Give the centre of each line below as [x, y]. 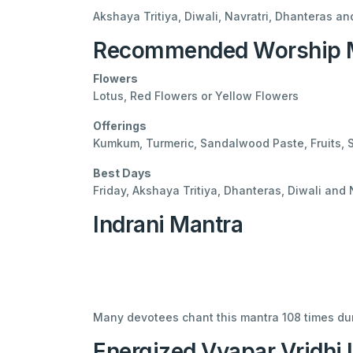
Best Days [122, 173]
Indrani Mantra [168, 224]
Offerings [120, 125]
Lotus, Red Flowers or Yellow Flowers [196, 95]
